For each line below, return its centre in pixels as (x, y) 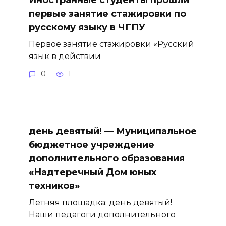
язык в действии (65, 56)
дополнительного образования (106, 158)
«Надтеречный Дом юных (92, 172)
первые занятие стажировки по (107, 14)
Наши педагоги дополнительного (102, 214)
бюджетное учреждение (91, 145)
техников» (54, 185)
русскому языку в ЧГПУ (87, 27)
